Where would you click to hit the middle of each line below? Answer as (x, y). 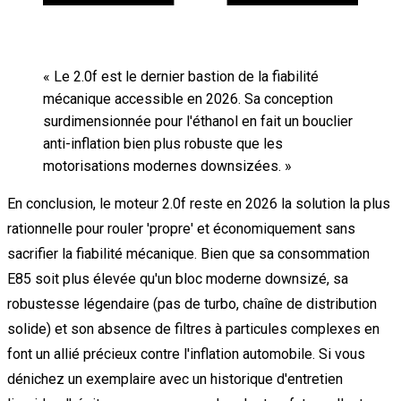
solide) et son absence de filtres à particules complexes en (193, 329)
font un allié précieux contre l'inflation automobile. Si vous (186, 354)
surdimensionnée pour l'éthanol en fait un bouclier (198, 122)
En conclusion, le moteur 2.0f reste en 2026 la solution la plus (199, 204)
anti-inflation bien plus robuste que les (163, 144)
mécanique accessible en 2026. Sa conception (188, 99)
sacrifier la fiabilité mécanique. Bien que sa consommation (188, 254)
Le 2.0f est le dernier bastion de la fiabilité (186, 77)
